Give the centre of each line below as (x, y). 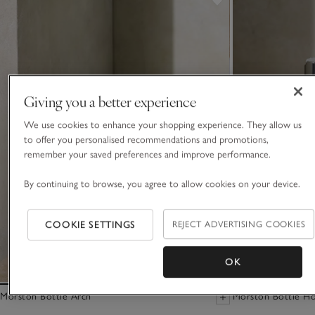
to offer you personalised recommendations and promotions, (146, 139)
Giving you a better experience (110, 101)
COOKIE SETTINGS (90, 224)
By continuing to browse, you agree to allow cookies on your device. (162, 184)
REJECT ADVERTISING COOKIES (239, 224)
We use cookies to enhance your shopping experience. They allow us (162, 124)
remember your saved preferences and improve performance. (148, 154)
